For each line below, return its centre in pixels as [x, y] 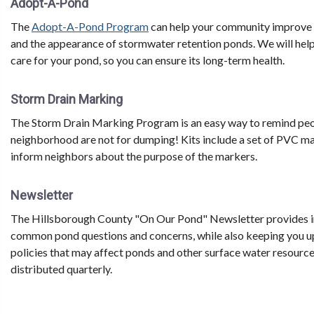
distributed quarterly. [61, 268]
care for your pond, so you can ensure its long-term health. [148, 60]
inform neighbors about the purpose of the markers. [134, 156]
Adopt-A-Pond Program [90, 26]
